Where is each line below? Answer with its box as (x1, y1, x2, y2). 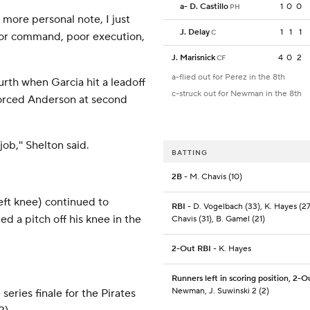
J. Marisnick (172, 53, 215, 64)
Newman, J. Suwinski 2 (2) (172, 286, 269, 297)
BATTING (172, 148, 208, 158)
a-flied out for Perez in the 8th (172, 72, 285, 83)
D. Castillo (190, 1, 228, 12)
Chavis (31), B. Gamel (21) (172, 214, 265, 225)
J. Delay (180, 27, 210, 38)
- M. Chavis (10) (182, 172, 242, 183)
